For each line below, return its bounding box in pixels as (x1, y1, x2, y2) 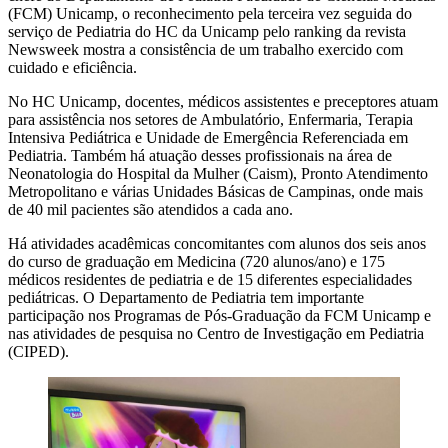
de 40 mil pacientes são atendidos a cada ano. (8, 200, 293, 218)
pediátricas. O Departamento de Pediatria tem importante (8, 288, 364, 306)
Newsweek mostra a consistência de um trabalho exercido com (8, 40, 403, 58)
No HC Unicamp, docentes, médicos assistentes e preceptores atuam (8, 92, 438, 110)
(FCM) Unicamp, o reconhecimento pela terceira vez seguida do (8, 4, 412, 22)
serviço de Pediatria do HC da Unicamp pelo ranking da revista (8, 22, 406, 40)
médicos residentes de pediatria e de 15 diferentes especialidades (8, 270, 412, 288)
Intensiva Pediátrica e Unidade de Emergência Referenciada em (8, 128, 408, 146)
